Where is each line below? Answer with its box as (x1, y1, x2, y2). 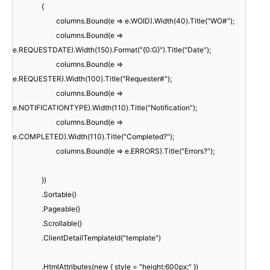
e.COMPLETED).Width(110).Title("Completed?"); (13, 131, 174, 141)
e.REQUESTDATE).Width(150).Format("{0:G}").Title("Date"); (13, 45, 211, 54)
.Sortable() (42, 189, 77, 199)
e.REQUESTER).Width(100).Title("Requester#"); (13, 74, 172, 83)
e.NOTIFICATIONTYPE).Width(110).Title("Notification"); (13, 102, 197, 112)
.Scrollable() (42, 218, 82, 228)
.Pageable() (42, 204, 80, 213)
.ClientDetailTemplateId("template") (42, 233, 161, 242)
